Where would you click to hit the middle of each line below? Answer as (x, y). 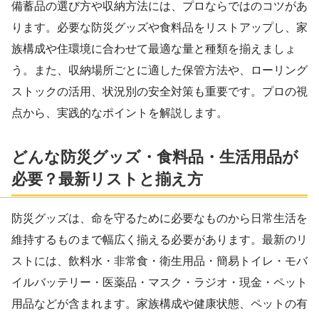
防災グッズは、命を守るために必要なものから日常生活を (159, 219)
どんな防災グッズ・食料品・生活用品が (155, 157)
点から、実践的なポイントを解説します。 (120, 113)
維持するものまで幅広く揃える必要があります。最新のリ (159, 240)
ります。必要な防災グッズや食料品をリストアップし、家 (159, 28)
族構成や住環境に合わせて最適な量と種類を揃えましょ (154, 49)
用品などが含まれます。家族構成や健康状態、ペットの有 (159, 304)
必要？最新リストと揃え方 (107, 179)
